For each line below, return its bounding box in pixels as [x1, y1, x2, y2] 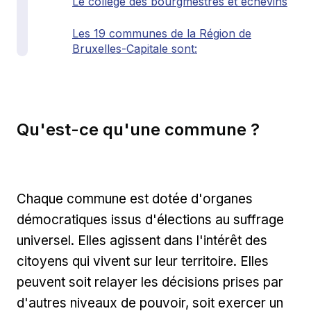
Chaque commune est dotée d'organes [17, 190, 253, 207]
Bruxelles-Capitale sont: [72, 42, 197, 56]
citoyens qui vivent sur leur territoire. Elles [17, 253, 269, 269]
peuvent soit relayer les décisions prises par [17, 274, 283, 290]
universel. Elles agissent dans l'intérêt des [17, 232, 267, 249]
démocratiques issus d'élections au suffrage [17, 211, 284, 228]
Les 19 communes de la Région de [72, 26, 251, 41]
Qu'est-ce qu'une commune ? [17, 119, 260, 140]
